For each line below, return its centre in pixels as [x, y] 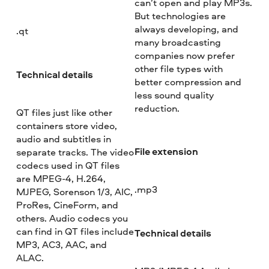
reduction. [157, 108]
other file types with [178, 68]
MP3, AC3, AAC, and [62, 244]
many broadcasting [177, 42]
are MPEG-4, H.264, [61, 178]
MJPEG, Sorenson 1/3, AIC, [75, 191]
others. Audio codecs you [72, 218]
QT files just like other [65, 112]
